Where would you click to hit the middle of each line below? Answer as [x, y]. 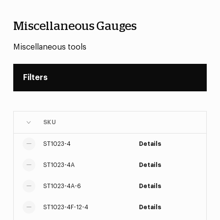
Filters [35, 78]
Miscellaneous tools [50, 47]
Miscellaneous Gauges [75, 27]
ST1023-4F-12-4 [66, 207]
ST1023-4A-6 [62, 186]
